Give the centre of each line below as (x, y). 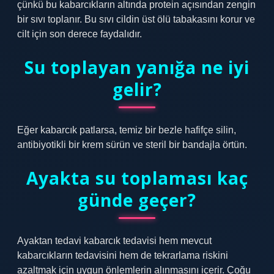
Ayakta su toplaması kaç (137, 178)
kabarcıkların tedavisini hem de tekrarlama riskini (123, 255)
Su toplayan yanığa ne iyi (137, 67)
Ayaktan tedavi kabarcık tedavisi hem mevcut (114, 241)
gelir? (137, 89)
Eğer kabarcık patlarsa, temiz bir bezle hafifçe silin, (127, 130)
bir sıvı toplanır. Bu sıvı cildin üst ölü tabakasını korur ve (136, 19)
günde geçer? (137, 200)
